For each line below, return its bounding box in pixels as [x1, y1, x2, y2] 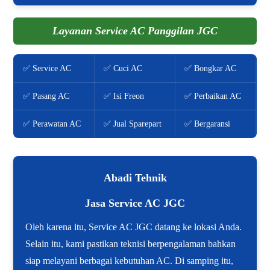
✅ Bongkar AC [184, 64, 237, 74]
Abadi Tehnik [103, 172, 167, 184]
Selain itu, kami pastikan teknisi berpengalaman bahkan [25, 239, 236, 250]
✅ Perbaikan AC [184, 92, 242, 101]
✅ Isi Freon [104, 92, 145, 101]
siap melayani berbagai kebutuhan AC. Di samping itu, [25, 256, 234, 266]
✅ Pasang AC [23, 92, 70, 101]
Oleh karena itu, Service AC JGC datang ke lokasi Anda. [25, 222, 242, 233]
